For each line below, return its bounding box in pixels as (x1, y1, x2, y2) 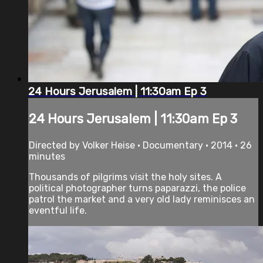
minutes (29, 150, 65, 162)
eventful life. (29, 204, 87, 216)
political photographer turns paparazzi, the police (29, 182, 246, 194)
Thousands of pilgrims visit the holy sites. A (29, 171, 222, 183)
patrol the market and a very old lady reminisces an (29, 193, 255, 205)
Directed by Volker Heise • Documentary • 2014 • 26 (29, 139, 252, 151)
